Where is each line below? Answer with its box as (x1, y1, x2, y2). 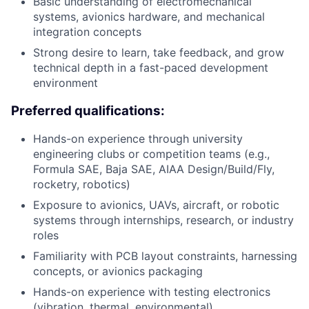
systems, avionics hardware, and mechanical (33, 9, 265, 23)
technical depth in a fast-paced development (33, 60, 268, 74)
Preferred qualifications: (11, 102, 165, 119)
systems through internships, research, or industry (33, 213, 294, 228)
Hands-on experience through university (33, 132, 243, 146)
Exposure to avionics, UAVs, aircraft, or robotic (33, 198, 279, 212)
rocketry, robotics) (33, 177, 130, 192)
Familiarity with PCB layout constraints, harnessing (33, 249, 297, 263)
